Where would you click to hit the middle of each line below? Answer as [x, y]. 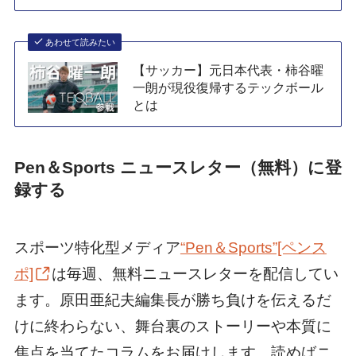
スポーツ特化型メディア [97, 247]
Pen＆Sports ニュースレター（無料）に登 [178, 168]
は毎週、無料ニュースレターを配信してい [195, 273]
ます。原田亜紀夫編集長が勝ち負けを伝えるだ [172, 300]
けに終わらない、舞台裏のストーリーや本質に [172, 326]
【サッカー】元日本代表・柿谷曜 [228, 70]
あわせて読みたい [81, 42]
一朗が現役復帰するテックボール [228, 87]
